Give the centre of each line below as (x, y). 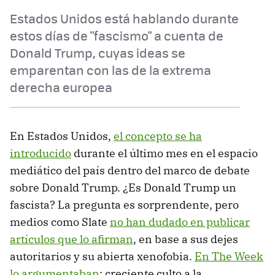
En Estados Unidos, (62, 136)
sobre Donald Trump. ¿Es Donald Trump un (123, 187)
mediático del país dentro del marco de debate (130, 170)
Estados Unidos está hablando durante (124, 18)
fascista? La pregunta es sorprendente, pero (124, 204)
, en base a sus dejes (186, 239)
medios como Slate (60, 222)
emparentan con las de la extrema (110, 69)
